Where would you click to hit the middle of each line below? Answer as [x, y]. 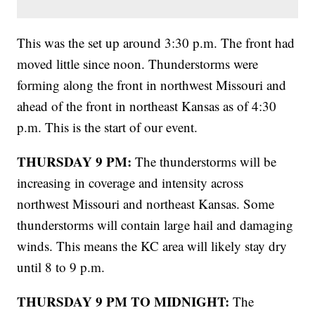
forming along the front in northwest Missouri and [152, 85]
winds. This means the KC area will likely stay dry [152, 246]
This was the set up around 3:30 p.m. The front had [156, 43]
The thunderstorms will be [204, 162]
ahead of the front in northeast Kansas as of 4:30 [147, 106]
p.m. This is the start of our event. [108, 127]
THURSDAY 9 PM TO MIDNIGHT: [123, 302]
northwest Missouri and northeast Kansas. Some [146, 204]
